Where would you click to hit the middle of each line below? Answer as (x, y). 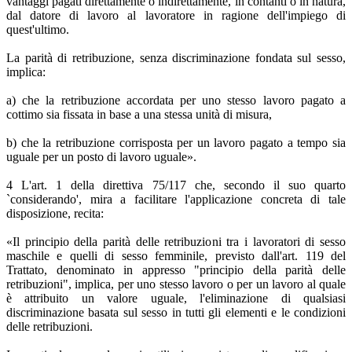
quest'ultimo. (38, 30)
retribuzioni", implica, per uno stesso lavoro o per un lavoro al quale (176, 284)
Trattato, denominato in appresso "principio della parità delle (176, 270)
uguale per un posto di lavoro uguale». (101, 157)
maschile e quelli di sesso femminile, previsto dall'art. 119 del (176, 256)
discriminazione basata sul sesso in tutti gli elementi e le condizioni (176, 313)
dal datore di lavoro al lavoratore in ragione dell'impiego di (176, 16)
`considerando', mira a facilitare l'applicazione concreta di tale (176, 200)
